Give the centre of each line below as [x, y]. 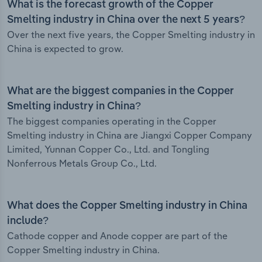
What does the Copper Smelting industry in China [127, 206]
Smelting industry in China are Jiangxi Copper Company [130, 135]
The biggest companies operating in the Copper [112, 121]
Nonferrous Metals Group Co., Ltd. [82, 163]
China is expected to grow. [65, 49]
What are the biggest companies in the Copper [120, 92]
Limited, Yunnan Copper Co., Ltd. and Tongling [108, 149]
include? [28, 221]
